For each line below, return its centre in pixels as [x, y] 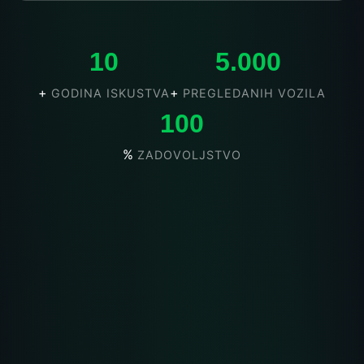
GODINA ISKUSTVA [110, 93]
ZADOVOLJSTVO [189, 154]
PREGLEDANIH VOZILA [254, 93]
